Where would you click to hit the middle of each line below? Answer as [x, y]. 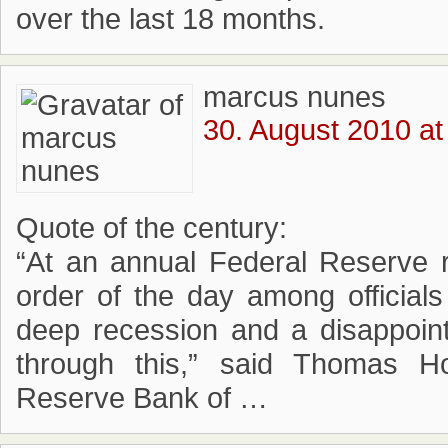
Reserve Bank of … [142, 398]
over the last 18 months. [170, 19]
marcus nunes [294, 97]
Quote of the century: [151, 228]
